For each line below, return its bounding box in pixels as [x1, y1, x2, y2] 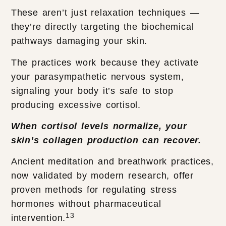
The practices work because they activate [11, 57, 199, 68]
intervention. [11, 213, 66, 223]
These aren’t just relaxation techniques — [11, 8, 200, 18]
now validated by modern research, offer [11, 171, 194, 181]
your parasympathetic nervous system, [11, 71, 184, 82]
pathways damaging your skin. [11, 36, 148, 46]
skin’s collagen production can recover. [11, 135, 202, 145]
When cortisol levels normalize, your [11, 121, 187, 131]
